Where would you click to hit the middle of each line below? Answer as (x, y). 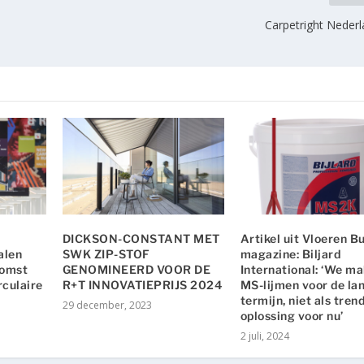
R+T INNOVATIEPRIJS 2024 (142, 285)
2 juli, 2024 (264, 336)
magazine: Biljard (290, 254)
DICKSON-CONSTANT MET (141, 239)
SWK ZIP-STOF (106, 254)
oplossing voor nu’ (292, 316)
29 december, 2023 (107, 305)
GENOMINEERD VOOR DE (136, 270)
